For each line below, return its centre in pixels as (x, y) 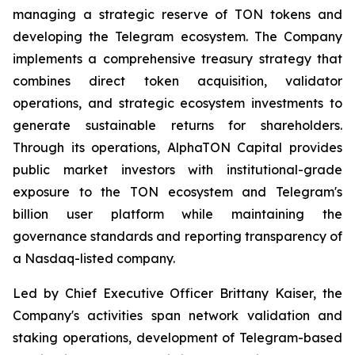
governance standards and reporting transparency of (177, 237)
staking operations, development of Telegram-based (177, 338)
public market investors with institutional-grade (177, 170)
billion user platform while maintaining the (177, 214)
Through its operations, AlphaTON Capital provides (177, 148)
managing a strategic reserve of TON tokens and (177, 15)
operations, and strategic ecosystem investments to (177, 103)
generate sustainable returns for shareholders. (177, 126)
